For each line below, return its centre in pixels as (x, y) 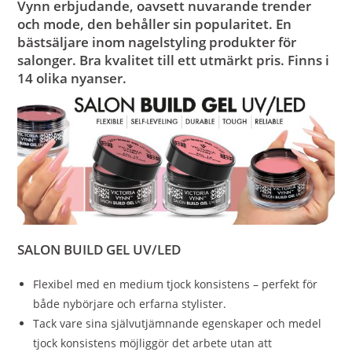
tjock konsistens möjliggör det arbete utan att (153, 343)
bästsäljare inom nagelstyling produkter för (157, 42)
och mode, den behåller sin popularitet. (147, 24)
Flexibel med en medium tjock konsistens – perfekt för (176, 284)
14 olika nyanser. (72, 78)
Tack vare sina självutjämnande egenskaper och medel (178, 323)
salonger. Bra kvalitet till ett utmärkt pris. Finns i (174, 60)
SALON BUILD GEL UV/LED (101, 249)
